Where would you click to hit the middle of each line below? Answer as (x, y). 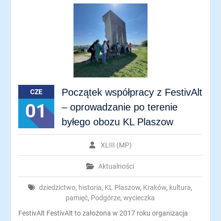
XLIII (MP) (116, 145)
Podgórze (106, 198)
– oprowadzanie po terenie (119, 107)
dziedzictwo (57, 187)
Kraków (155, 187)
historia (90, 187)
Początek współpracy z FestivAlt (132, 92)
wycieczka (139, 198)
